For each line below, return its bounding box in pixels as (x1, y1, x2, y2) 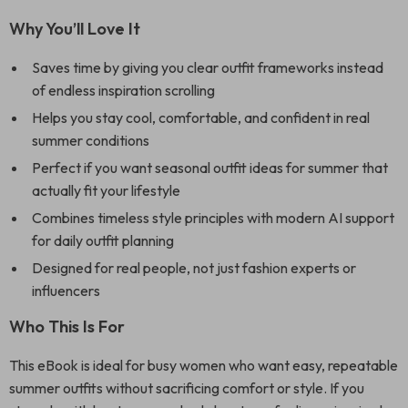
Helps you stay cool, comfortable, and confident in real (32, 108, 370, 127)
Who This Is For (9, 316, 125, 337)
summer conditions (32, 131, 149, 149)
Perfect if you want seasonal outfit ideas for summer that (32, 158, 388, 177)
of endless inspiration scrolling (32, 81, 215, 99)
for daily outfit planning (32, 231, 174, 250)
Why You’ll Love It (9, 18, 140, 39)
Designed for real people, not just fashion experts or (32, 259, 356, 277)
